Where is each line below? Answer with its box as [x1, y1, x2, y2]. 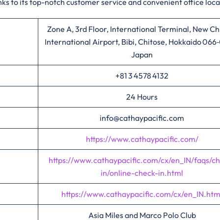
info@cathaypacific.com [100, 113, 184, 123]
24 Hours [126, 92, 158, 102]
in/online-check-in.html [101, 168, 183, 178]
